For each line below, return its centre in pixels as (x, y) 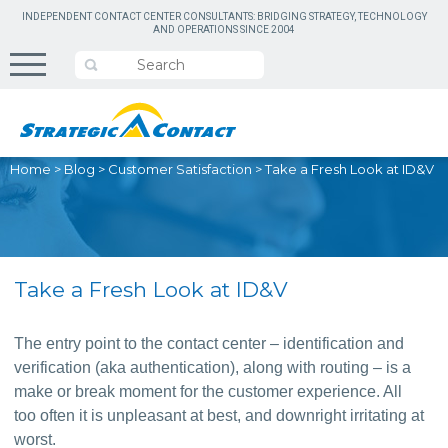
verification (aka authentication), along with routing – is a (213, 367)
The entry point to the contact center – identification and (209, 343)
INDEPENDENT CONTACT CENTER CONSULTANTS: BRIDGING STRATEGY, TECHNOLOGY (224, 16)
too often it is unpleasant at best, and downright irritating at (219, 415)
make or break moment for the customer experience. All (208, 391)
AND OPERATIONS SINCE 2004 (224, 29)
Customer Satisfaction (180, 169)
